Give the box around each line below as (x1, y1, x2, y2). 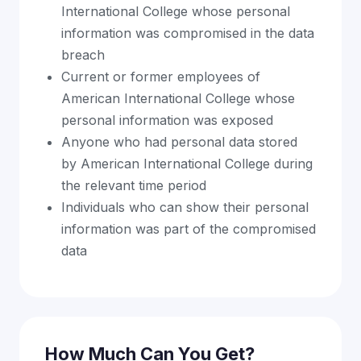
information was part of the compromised (61, 221, 316, 237)
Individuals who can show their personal (61, 199, 309, 215)
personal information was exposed (61, 112, 273, 128)
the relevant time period (61, 177, 206, 193)
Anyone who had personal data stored (61, 134, 297, 150)
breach (61, 47, 105, 63)
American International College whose (61, 90, 295, 106)
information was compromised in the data (61, 25, 314, 41)
